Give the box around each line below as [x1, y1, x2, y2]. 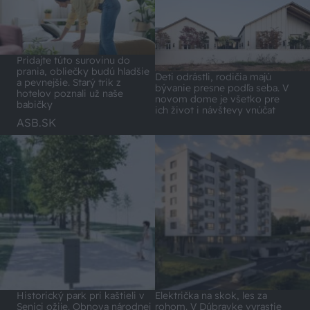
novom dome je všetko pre [155, 92, 280, 105]
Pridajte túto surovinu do [17, 54, 130, 67]
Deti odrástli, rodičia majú [155, 70, 271, 83]
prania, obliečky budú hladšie [17, 65, 149, 78]
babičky [17, 98, 53, 111]
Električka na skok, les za [155, 289, 267, 302]
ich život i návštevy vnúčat [155, 103, 275, 116]
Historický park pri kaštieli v [17, 289, 145, 302]
